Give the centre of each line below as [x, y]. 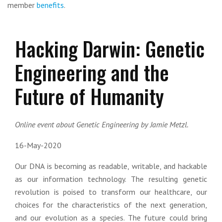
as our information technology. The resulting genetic [111, 179]
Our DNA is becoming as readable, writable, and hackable [111, 166]
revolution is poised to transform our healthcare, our [111, 192]
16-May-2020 [38, 145]
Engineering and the [92, 72]
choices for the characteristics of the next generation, [111, 205]
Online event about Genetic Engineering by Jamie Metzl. [102, 124]
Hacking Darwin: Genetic [110, 49]
